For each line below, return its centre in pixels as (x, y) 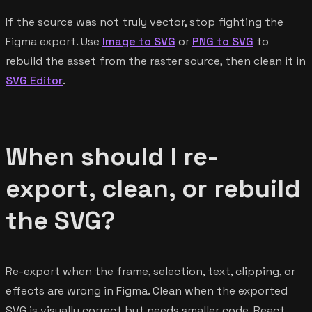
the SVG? (61, 220)
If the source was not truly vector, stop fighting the (145, 22)
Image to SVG (139, 41)
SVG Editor (34, 80)
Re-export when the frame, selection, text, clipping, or (150, 271)
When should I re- (112, 156)
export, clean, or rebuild (153, 188)
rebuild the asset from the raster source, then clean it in (156, 61)
